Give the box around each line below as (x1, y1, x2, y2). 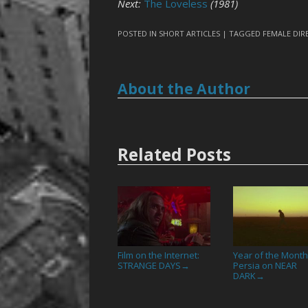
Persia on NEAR (233, 258, 298, 272)
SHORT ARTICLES (159, 27, 221, 38)
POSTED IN (118, 27, 159, 38)
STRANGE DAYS (118, 258, 181, 272)
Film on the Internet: (118, 248, 200, 261)
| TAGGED (222, 27, 263, 38)
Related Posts (118, 143, 232, 166)
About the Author (118, 78, 251, 98)
